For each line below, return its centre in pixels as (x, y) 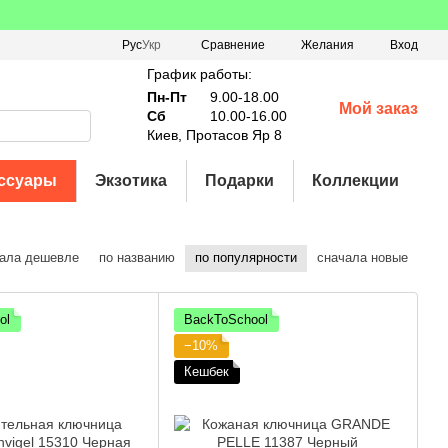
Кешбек (206, 371)
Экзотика (131, 180)
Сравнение (233, 44)
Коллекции (356, 180)
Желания (327, 45)
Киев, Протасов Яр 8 (214, 135)
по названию (137, 257)
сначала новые (362, 257)
